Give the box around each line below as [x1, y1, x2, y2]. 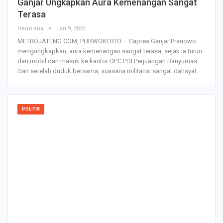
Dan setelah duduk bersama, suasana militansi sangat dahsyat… [17, 67, 201, 75]
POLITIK [22, 106, 40, 111]
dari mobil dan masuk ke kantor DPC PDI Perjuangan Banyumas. [17, 57, 199, 65]
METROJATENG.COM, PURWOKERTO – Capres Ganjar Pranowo [17, 37, 196, 45]
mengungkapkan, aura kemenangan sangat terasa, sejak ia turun [17, 47, 202, 55]
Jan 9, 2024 [56, 25, 86, 32]
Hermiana [17, 25, 45, 32]
